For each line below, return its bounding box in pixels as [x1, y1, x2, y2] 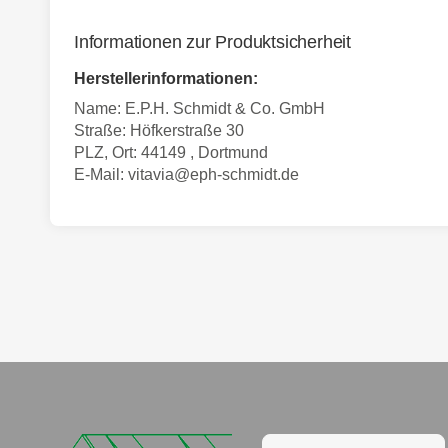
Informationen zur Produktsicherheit [74, 32, 351, 53]
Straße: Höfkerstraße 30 [74, 122, 244, 140]
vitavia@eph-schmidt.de [128, 166, 299, 184]
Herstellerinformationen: [74, 70, 258, 88]
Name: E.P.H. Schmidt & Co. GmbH [74, 100, 325, 118]
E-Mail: [74, 166, 128, 184]
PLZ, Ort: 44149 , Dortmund [74, 144, 268, 162]
